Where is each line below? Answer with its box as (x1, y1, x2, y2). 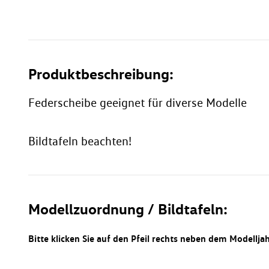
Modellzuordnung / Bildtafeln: (28, 200, 228, 219)
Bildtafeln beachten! (28, 134, 131, 149)
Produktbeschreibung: (28, 65, 174, 83)
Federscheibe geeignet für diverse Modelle (28, 95, 247, 110)
